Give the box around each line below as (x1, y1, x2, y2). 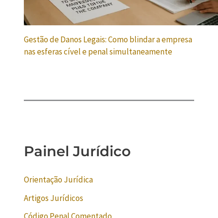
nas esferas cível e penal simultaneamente (24, 46, 173, 57)
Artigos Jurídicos (24, 192, 84, 203)
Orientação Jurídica (24, 174, 93, 185)
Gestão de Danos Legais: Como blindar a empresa (24, 34, 193, 45)
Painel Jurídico (24, 143, 131, 160)
